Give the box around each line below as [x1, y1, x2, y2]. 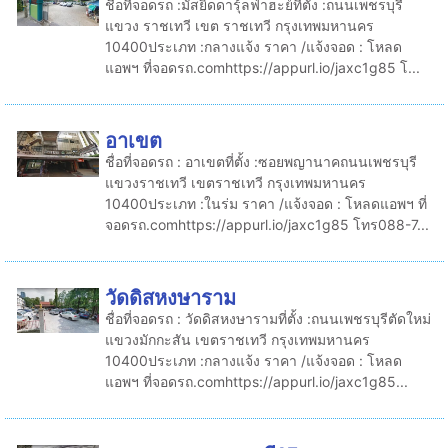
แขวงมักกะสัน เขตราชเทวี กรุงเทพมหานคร [104, 331, 370, 348]
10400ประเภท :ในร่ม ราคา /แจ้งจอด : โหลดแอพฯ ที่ [104, 195, 427, 212]
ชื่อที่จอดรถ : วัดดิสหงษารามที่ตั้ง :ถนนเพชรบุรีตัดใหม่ [104, 310, 431, 327]
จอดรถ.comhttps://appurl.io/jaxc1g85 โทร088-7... [104, 216, 429, 233]
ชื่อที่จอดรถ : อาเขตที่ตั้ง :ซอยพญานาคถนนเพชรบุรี [104, 153, 417, 170]
